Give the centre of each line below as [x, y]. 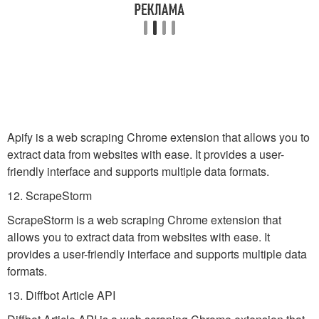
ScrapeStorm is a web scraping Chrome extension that [144, 220]
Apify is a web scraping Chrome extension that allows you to [158, 137]
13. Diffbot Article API [61, 295]
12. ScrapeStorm [49, 195]
